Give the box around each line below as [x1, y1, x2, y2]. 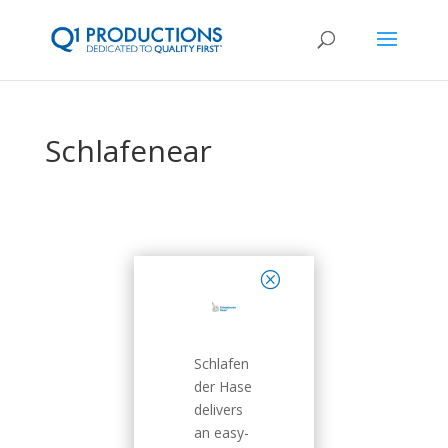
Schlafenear [44, 130, 212, 171]
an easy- [194, 423, 250, 443]
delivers [194, 400, 244, 420]
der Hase [194, 377, 253, 397]
